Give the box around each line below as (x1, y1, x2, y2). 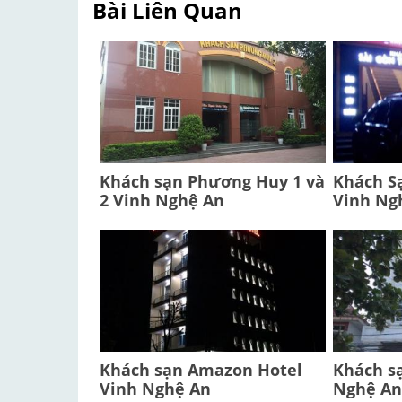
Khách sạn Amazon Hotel (100, 359, 302, 381)
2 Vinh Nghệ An (100, 189, 224, 212)
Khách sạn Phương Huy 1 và (100, 170, 325, 193)
